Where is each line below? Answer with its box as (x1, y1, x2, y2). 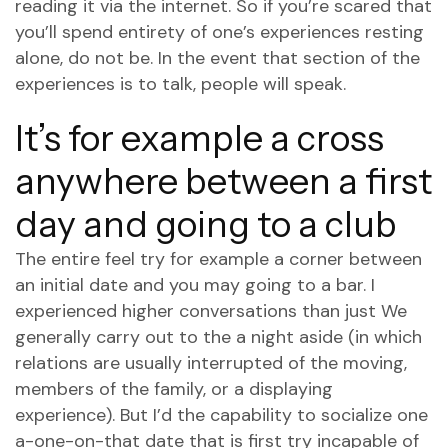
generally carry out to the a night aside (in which (15, 325, 422, 349)
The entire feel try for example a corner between (15, 247, 422, 271)
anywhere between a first (15, 159, 432, 203)
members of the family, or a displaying (15, 377, 333, 401)
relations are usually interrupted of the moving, (15, 351, 407, 375)
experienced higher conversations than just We (15, 299, 407, 323)
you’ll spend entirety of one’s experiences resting (15, 20, 424, 44)
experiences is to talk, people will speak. (15, 72, 346, 96)
